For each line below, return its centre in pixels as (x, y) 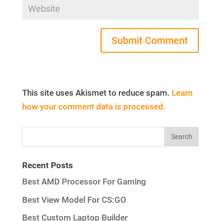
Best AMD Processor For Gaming (84, 182)
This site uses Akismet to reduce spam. (97, 93)
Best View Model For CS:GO (74, 200)
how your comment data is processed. (94, 107)
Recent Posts (47, 165)
